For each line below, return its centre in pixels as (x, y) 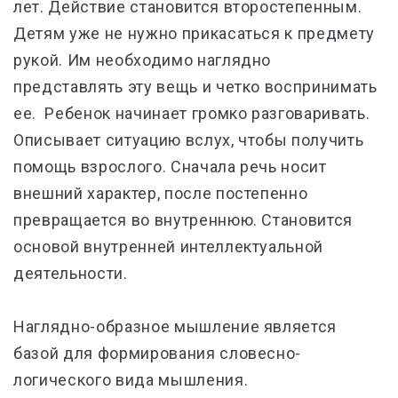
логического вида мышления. (131, 380)
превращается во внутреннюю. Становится (183, 220)
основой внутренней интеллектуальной (169, 247)
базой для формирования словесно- (158, 353)
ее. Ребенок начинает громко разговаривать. (192, 113)
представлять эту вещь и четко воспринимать (195, 87)
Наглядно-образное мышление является (175, 326)
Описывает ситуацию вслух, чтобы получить (189, 140)
